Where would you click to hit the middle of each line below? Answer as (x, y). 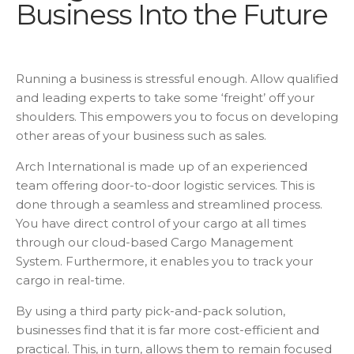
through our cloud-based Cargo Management (154, 243)
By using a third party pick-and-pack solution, (151, 311)
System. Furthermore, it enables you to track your (164, 262)
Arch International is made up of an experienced (162, 167)
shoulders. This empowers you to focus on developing (177, 117)
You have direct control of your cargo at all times (161, 224)
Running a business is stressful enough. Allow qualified (177, 79)
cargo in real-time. (70, 281)
